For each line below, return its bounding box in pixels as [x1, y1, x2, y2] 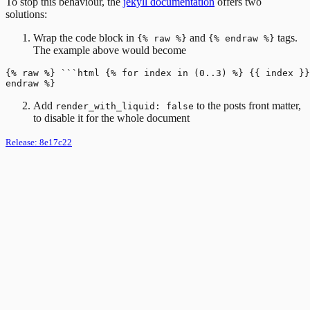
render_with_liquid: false [55, 100, 194, 111]
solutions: [6, 8, 47, 20]
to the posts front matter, [194, 99, 301, 111]
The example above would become [33, 44, 186, 56]
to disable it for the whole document [33, 111, 190, 124]
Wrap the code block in [33, 31, 137, 44]
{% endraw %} [208, 33, 275, 44]
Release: [6, 136, 39, 147]
